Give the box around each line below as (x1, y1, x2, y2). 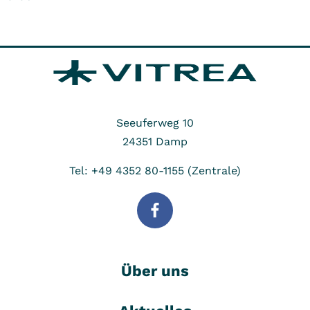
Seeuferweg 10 (116, 116, 194, 130)
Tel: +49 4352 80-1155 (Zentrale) (69, 164, 241, 178)
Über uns (121, 262, 189, 280)
